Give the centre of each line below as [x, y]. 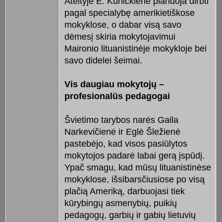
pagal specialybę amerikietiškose [129, 13]
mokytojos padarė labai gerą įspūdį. [134, 156]
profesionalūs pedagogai [117, 96]
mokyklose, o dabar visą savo [123, 25]
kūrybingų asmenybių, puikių [120, 203]
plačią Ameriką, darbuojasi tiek [124, 192]
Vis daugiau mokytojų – [114, 84]
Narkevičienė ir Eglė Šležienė [122, 132]
